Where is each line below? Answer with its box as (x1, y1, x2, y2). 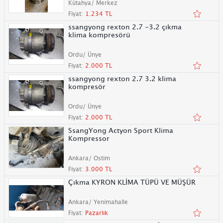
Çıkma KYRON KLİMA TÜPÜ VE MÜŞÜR (68, 178, 196, 186)
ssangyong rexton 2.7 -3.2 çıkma (68, 22, 182, 31)
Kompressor (68, 134, 110, 142)
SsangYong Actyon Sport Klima (68, 126, 173, 134)
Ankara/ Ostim (68, 154, 110, 162)
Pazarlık (85, 209, 108, 217)
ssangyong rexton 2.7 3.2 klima (68, 74, 132, 83)
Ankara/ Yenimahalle (68, 198, 128, 206)
